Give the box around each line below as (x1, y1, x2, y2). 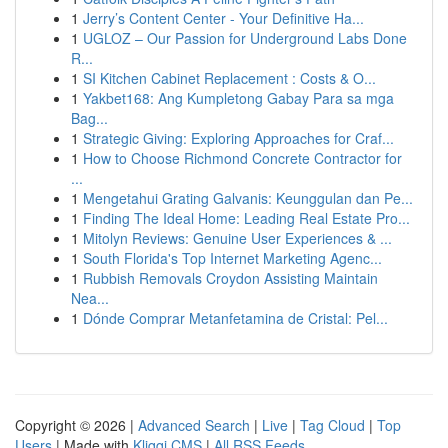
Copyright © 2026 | (15, 415, 138, 435)
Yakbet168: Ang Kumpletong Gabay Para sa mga (83, 88, 394, 108)
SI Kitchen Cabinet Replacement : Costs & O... (83, 68, 376, 88)
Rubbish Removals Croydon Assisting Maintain (83, 268, 378, 288)
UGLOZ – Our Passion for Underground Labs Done (83, 28, 407, 48)
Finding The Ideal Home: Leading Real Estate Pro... (83, 208, 410, 228)
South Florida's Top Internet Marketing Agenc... (83, 248, 382, 268)
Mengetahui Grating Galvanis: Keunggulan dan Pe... (83, 188, 413, 208)
